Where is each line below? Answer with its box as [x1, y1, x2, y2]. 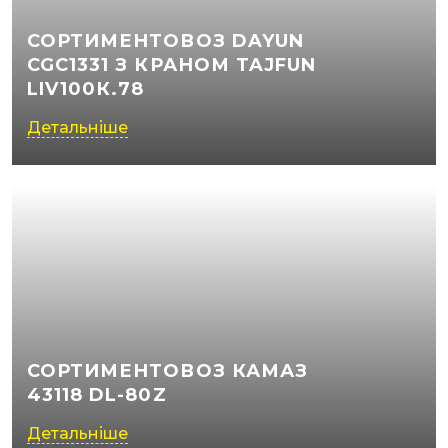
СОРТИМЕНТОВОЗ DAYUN [26, 30, 305, 52]
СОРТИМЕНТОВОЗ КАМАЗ [26, 360, 309, 382]
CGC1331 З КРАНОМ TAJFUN [26, 54, 317, 76]
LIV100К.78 [26, 78, 145, 100]
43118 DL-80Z [26, 384, 167, 406]
